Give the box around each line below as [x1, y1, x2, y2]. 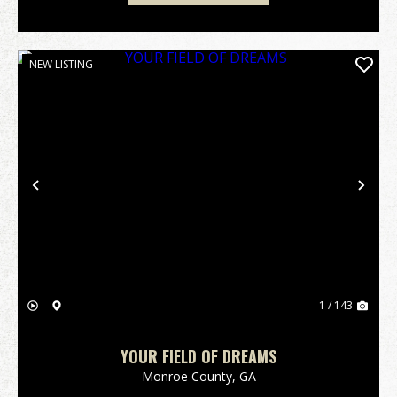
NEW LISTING [29, 57, 93, 72]
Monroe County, [141, 368, 239, 385]
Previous [35, 181, 120, 211]
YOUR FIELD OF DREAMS [121, 345, 276, 368]
